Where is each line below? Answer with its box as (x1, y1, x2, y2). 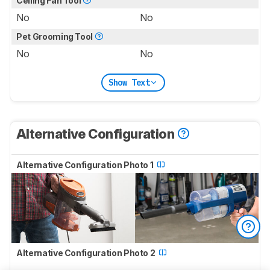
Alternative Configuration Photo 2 (16, 247, 157, 258)
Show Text (108, 77, 150, 88)
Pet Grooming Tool (16, 31, 95, 42)
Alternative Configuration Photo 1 (16, 160, 155, 171)
